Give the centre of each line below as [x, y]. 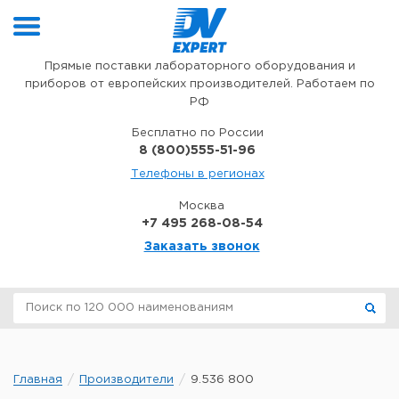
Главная [38, 380]
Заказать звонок [202, 247]
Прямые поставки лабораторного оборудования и [199, 66]
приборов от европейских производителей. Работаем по [199, 84]
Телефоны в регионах [197, 174]
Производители [126, 380]
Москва [202, 206]
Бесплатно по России [197, 133]
